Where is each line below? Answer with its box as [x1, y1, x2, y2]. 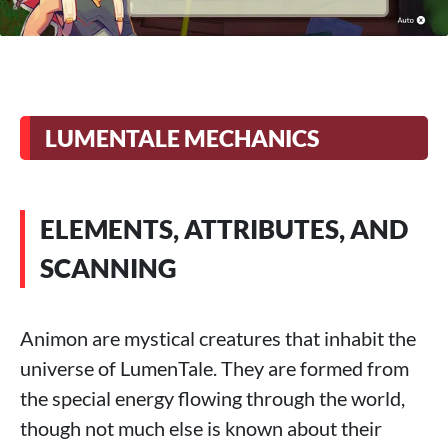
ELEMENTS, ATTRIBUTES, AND [40, 213, 408, 246]
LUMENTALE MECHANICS [45, 124, 319, 153]
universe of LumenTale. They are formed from [20, 356, 409, 381]
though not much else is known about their [20, 416, 382, 441]
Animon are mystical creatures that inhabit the [20, 326, 416, 351]
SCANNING [40, 252, 177, 285]
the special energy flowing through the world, [20, 386, 405, 411]
